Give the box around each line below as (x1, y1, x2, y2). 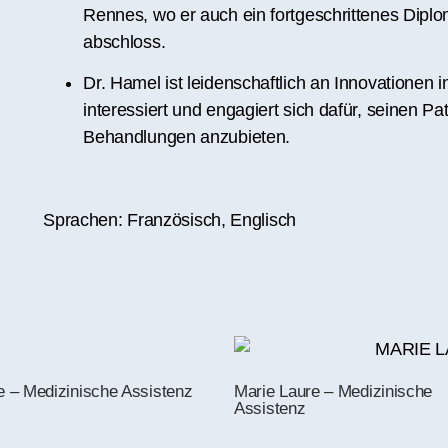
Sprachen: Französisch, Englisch (43, 209, 296, 230)
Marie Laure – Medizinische (234, 382, 433, 402)
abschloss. (83, 31, 166, 52)
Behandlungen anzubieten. (83, 127, 291, 148)
